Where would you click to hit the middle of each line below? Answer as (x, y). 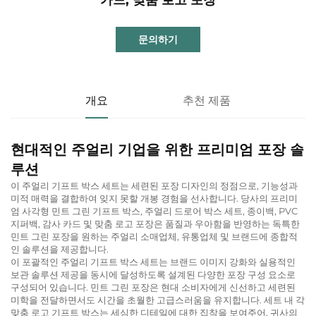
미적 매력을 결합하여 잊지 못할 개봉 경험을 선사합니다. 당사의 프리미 (154, 198)
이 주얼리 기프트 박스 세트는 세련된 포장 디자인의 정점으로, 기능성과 (154, 185)
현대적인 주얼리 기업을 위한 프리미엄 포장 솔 (157, 149)
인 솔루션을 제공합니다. (60, 249)
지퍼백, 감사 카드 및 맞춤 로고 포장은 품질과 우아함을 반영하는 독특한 (155, 223)
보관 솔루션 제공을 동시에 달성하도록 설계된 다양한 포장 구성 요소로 (153, 274)
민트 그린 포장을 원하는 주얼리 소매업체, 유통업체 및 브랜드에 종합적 (154, 236)
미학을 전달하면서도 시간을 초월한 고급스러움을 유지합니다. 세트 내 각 (158, 299)
